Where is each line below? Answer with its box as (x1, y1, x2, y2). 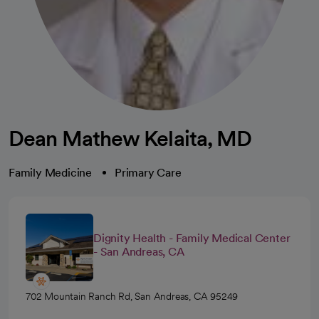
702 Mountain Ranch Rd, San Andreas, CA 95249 (26, 290, 239, 302)
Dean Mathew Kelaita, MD (9, 125, 252, 151)
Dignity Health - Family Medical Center (93, 231, 291, 246)
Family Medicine (9, 165, 92, 179)
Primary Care (115, 165, 182, 179)
